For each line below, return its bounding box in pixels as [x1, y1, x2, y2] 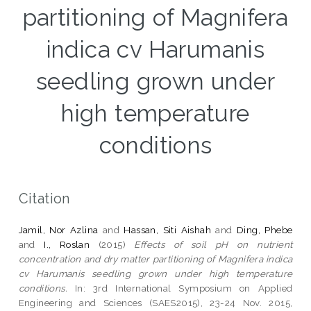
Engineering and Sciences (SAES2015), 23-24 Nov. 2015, [18, 296, 293, 308]
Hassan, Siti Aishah [124, 224, 211, 235]
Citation [18, 190, 70, 207]
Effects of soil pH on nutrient [134, 238, 293, 250]
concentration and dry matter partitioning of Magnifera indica [18, 253, 293, 264]
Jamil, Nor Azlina [18, 224, 99, 235]
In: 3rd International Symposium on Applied [67, 282, 293, 294]
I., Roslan [44, 238, 90, 250]
